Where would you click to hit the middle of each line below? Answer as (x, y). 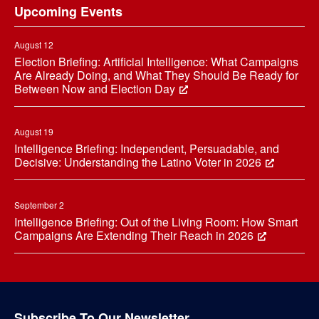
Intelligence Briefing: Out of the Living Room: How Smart (156, 222)
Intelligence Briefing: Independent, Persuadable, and (147, 149)
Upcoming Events (68, 12)
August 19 (34, 132)
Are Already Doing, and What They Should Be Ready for (156, 75)
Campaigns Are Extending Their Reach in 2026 (134, 236)
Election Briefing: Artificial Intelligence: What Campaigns (156, 62)
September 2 (39, 205)
